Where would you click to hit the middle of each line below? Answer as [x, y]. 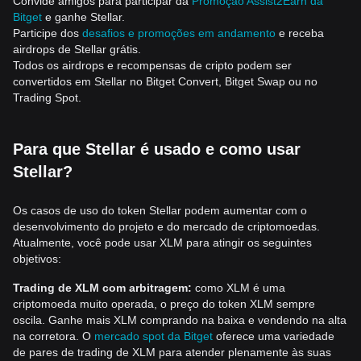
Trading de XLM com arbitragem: [102, 288]
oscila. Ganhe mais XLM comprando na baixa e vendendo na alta [180, 320]
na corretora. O [54, 336]
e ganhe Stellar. [83, 17]
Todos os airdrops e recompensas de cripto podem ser [152, 65]
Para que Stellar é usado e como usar [157, 149]
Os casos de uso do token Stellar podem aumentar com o [160, 210]
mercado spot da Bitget [154, 336]
